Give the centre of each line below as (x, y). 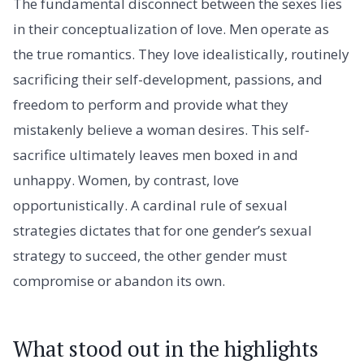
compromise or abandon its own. (119, 280)
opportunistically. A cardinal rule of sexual (150, 205)
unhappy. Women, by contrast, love (126, 180)
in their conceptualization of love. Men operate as (171, 28)
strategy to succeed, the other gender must (150, 255)
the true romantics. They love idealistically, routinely (181, 54)
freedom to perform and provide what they (151, 104)
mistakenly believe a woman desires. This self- (161, 129)
